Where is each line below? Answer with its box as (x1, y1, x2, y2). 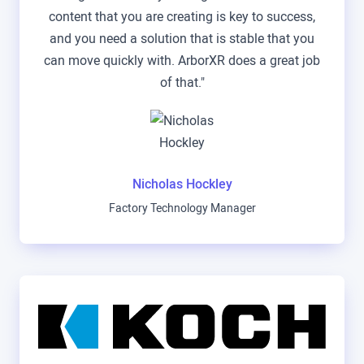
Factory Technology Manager (108, 201, 256, 215)
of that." (159, 75, 205, 91)
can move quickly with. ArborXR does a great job (44, 53, 320, 69)
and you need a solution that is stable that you (50, 31, 314, 47)
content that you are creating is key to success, (49, 9, 315, 25)
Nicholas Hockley (132, 176, 232, 193)
